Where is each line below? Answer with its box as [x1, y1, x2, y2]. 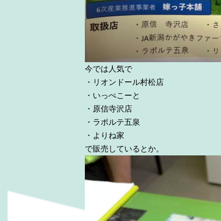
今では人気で [85, 65, 132, 74]
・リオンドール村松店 [85, 78, 164, 87]
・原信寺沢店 [85, 105, 132, 113]
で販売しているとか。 [85, 145, 164, 153]
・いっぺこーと [85, 91, 140, 100]
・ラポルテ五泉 [85, 118, 140, 127]
